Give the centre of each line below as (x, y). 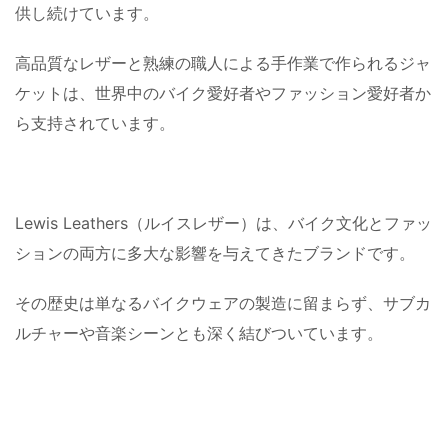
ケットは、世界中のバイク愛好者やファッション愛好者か (223, 92)
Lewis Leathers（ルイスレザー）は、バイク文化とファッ (223, 222)
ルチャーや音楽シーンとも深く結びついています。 (199, 332)
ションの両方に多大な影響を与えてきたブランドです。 (215, 252)
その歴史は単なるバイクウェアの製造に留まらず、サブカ (223, 302)
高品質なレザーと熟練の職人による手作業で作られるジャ (223, 62)
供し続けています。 (87, 12)
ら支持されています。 (95, 122)
